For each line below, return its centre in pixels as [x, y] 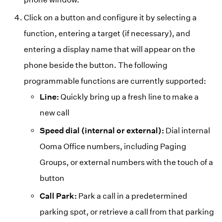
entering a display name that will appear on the [110, 49]
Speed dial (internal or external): [102, 130]
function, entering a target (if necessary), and [107, 33]
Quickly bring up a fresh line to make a [129, 97]
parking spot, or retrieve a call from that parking [127, 212]
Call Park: [58, 196]
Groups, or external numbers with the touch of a [126, 162]
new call [55, 112]
